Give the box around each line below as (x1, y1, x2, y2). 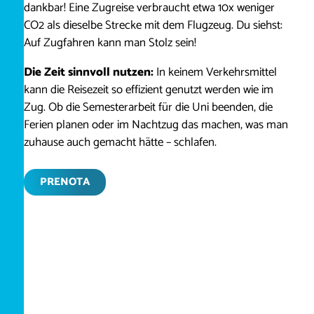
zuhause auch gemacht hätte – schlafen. (23, 132, 217, 152)
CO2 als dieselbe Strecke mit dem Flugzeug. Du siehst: (23, 15, 282, 36)
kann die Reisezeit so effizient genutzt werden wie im (23, 80, 273, 100)
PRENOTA (39, 173, 90, 191)
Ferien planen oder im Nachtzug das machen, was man (23, 115, 288, 135)
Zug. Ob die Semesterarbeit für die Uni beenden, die (23, 97, 273, 117)
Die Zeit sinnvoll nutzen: (23, 62, 153, 82)
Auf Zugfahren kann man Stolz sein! (23, 33, 196, 53)
